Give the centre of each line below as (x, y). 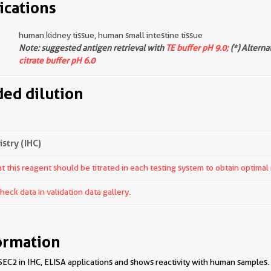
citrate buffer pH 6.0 (57, 60)
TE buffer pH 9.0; (197, 48)
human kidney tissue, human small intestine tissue (111, 35)
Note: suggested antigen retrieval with (92, 48)
